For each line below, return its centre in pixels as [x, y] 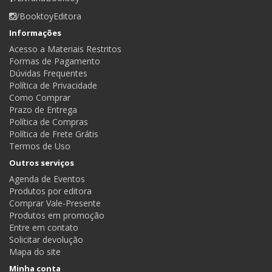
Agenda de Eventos [47, 178]
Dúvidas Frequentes [48, 73]
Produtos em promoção [57, 215]
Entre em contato [44, 227]
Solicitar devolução [46, 239]
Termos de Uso [40, 146]
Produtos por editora [50, 191]
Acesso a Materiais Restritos [65, 49]
